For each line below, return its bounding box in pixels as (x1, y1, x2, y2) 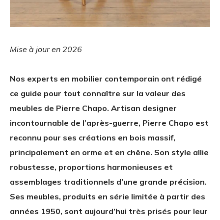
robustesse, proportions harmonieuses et (10, 162, 173, 172)
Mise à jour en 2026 (10, 44, 82, 55)
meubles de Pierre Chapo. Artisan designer (10, 103, 177, 113)
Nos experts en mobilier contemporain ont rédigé (10, 74, 202, 84)
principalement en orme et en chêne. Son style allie (10, 147, 209, 158)
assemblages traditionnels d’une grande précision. (10, 177, 207, 187)
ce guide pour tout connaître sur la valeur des (10, 88, 186, 99)
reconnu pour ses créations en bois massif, (10, 133, 175, 143)
